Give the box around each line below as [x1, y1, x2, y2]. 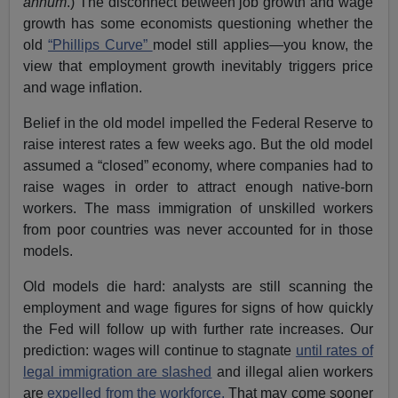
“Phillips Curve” [48, 36, 153, 52]
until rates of [295, 342, 373, 358]
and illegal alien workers [211, 363, 373, 379]
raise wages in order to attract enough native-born [23, 179, 373, 195]
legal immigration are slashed [23, 363, 212, 379]
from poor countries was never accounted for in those [23, 221, 373, 237]
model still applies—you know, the [152, 36, 373, 52]
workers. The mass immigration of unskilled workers [23, 200, 373, 216]
